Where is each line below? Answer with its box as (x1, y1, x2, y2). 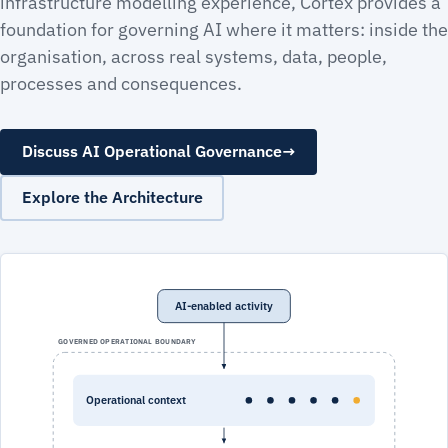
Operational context (86, 393, 187, 408)
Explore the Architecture (21, 187, 203, 207)
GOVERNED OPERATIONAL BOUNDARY (58, 335, 197, 346)
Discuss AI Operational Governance (21, 141, 282, 161)
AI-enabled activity (174, 298, 274, 313)
